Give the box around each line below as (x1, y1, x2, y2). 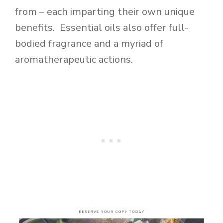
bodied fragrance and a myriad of (15, 36, 163, 50)
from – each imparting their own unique (15, 4, 195, 18)
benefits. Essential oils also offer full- (15, 20, 189, 34)
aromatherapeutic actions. (15, 52, 133, 66)
